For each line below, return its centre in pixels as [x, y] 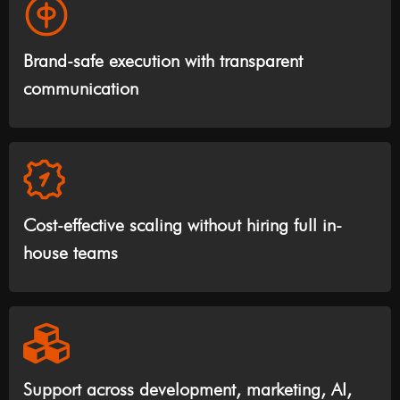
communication [81, 89]
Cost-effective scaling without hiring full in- [183, 225]
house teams [71, 253]
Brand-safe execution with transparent [163, 61]
